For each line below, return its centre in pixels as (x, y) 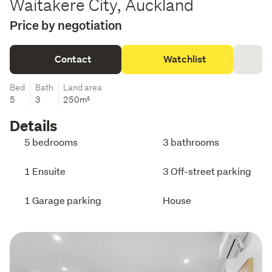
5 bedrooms (51, 141)
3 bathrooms (191, 141)
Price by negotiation (66, 25)
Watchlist (185, 59)
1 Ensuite (45, 171)
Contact (73, 59)
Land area (83, 87)
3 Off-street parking (207, 171)
